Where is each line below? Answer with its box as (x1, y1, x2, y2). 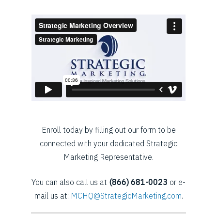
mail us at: (34, 190, 71, 201)
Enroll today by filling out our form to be (41, 124, 176, 135)
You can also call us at (31, 177, 109, 187)
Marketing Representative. (63, 152, 154, 162)
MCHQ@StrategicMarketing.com (70, 190, 182, 201)
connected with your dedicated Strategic (40, 138, 177, 148)
